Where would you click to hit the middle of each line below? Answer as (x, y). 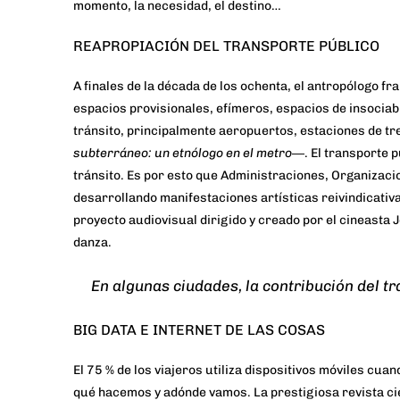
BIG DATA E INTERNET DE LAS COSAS (199, 330)
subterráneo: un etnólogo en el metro (183, 154)
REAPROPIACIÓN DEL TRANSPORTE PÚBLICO (226, 46)
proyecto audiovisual (135, 221)
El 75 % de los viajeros (138, 371)
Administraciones (273, 176)
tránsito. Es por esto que (147, 176)
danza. (92, 243)
